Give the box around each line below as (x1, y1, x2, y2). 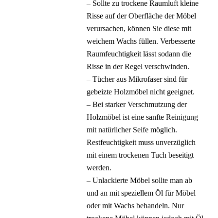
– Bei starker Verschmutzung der (87, 100, 187, 109)
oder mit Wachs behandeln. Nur (87, 201, 184, 210)
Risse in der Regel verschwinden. (87, 62, 190, 71)
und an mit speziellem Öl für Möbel (87, 189, 196, 197)
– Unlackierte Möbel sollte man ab (87, 176, 193, 184)
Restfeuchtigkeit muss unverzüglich (87, 138, 196, 146)
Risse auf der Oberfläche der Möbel (87, 12, 197, 20)
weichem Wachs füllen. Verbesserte (87, 37, 196, 45)
